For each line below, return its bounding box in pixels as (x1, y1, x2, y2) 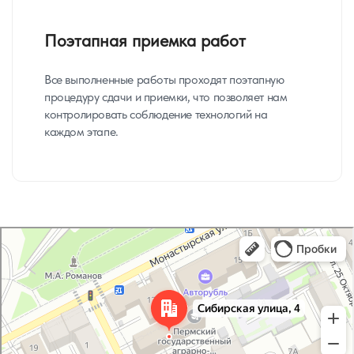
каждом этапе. (44, 124, 119, 139)
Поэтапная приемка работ (44, 30, 246, 51)
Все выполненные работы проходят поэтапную (44, 72, 284, 87)
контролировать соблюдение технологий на (44, 107, 268, 122)
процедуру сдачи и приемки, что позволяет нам (44, 89, 288, 104)
